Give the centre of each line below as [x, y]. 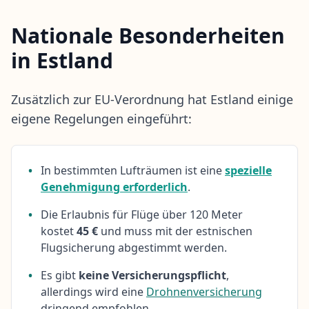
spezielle [248, 170]
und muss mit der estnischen [175, 231]
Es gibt [60, 275]
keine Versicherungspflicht [152, 275]
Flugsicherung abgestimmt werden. [134, 247]
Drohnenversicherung [204, 291]
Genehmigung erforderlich [114, 187]
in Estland [62, 60]
